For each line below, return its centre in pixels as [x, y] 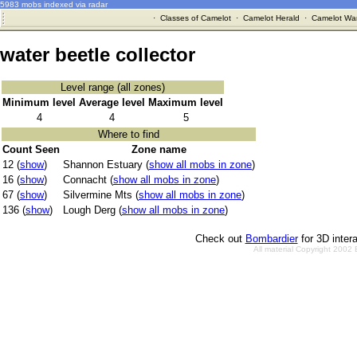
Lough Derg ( [92, 210]
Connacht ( [88, 180]
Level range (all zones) [113, 88]
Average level [112, 103]
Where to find [129, 135]
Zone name [159, 150]
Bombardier [271, 239]
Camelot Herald [271, 18]
